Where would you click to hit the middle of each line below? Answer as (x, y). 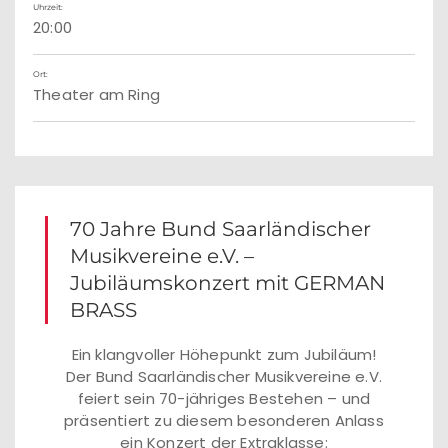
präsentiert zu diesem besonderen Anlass (224, 420)
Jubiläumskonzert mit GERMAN (227, 283)
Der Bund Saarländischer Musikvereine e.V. (224, 376)
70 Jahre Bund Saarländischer (220, 229)
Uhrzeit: (48, 7)
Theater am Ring (96, 94)
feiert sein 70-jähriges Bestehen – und (224, 398)
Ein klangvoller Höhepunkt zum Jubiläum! (224, 354)
